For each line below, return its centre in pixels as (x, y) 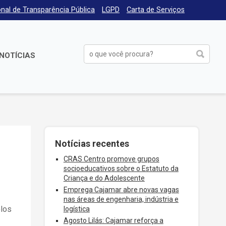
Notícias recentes (92, 144)
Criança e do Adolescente (104, 178)
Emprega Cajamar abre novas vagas (121, 190)
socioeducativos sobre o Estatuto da (121, 168)
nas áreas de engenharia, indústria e (121, 200)
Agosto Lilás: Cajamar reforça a (113, 221)
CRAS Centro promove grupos (111, 159)
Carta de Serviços (156, 10)
